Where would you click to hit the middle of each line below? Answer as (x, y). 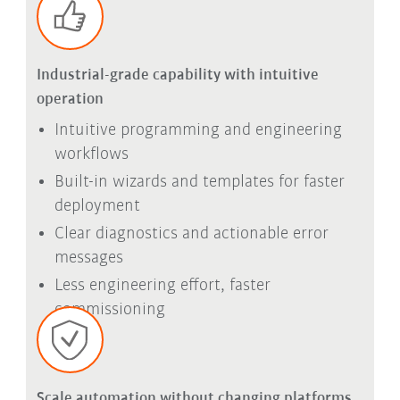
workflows (91, 154)
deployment (97, 206)
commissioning (109, 309)
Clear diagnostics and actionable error (191, 233)
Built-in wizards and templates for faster (199, 182)
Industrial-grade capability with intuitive (177, 75)
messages (88, 258)
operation (70, 99)
